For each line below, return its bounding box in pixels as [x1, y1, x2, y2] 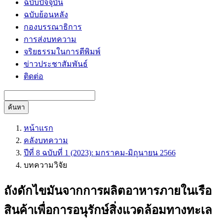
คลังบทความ [24, 136, 68, 145]
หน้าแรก [24, 124, 53, 132]
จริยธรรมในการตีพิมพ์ [24, 47, 101, 56]
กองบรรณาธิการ [24, 23, 82, 31]
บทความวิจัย [24, 161, 67, 169]
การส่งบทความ [24, 35, 76, 43]
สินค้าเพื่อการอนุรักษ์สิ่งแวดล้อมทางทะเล [4, 203, 212, 217]
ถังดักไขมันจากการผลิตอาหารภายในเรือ [4, 184, 212, 197]
